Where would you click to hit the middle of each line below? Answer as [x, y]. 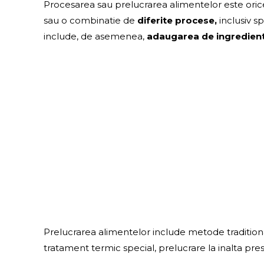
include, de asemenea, [95, 37]
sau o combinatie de [91, 21]
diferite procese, [177, 21]
